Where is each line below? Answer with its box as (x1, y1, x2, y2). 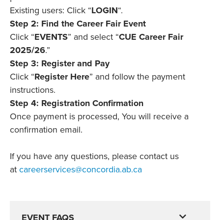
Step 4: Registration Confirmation (10, 98, 143, 109)
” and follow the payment (89, 71, 185, 82)
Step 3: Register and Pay (10, 58, 110, 69)
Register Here (34, 71, 89, 82)
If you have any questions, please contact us (10, 151, 179, 162)
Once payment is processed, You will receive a (10, 111, 189, 122)
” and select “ (68, 31, 119, 43)
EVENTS (34, 31, 68, 43)
